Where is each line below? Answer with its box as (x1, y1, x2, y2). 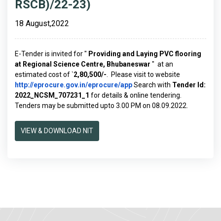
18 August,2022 (15, 19, 69, 28)
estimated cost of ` (15, 71, 74, 78)
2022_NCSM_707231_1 (15, 91, 89, 99)
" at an (152, 60, 173, 68)
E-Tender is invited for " (15, 50, 88, 58)
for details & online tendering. (89, 91, 182, 99)
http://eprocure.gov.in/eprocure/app (15, 81, 132, 89)
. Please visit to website (107, 71, 180, 78)
